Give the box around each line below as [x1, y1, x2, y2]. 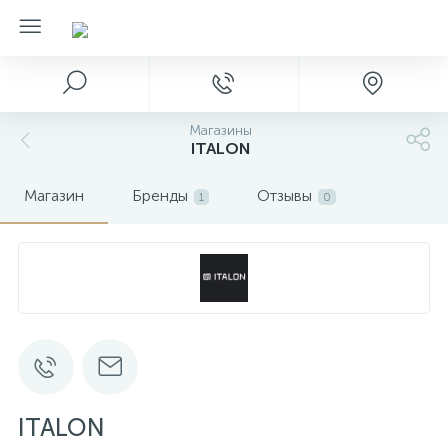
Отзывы [257, 186, 312, 205]
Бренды [132, 186, 188, 205]
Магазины [188, 122, 252, 139]
